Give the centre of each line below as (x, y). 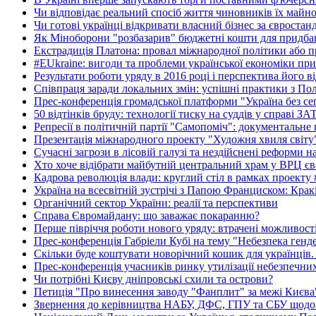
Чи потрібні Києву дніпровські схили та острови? (153, 279)
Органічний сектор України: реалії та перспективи (156, 202)
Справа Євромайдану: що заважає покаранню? (147, 215)
